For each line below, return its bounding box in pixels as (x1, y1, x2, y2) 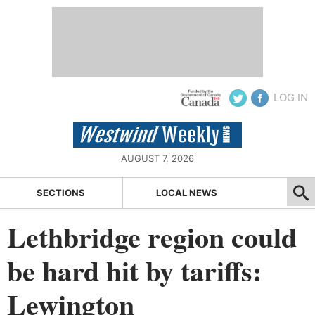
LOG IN (274, 91, 308, 104)
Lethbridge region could (7, 215, 297, 257)
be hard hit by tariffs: (7, 249, 262, 291)
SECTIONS (37, 187, 86, 199)
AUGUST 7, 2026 (121, 153, 194, 164)
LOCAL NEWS (156, 187, 218, 199)
